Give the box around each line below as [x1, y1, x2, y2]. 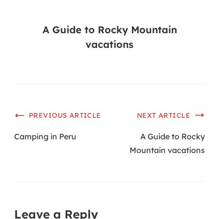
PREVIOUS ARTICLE [29, 111, 101, 120]
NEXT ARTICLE [136, 111, 190, 120]
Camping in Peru [14, 131, 76, 141]
